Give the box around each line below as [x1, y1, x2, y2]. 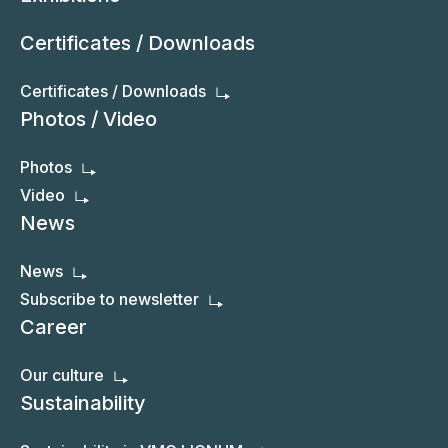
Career [20, 315, 87, 340]
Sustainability [20, 391, 146, 416]
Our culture [20, 365, 104, 386]
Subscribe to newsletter [20, 289, 199, 310]
